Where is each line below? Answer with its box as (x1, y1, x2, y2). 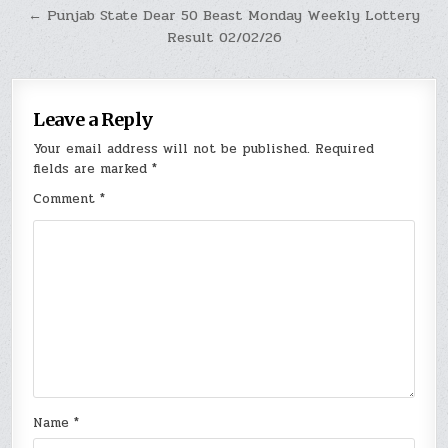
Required (315, 139, 375, 160)
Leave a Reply (33, 108, 154, 132)
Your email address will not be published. (33, 139, 311, 160)
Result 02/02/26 (166, 26, 282, 49)
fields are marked (33, 159, 153, 180)
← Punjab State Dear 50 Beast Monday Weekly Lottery (28, 4, 420, 27)
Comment (33, 189, 101, 210)
